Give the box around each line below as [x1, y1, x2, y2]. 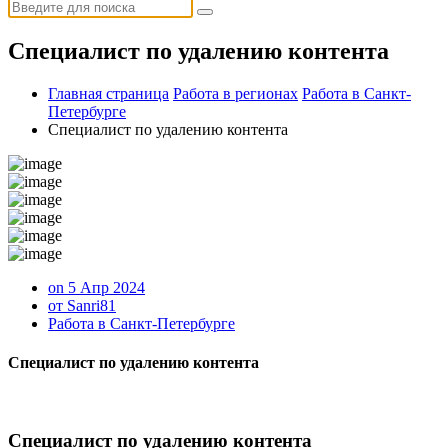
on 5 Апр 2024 [48, 278, 145, 296]
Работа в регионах [173, 84, 298, 102]
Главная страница [48, 84, 169, 102]
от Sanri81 [48, 296, 116, 314]
